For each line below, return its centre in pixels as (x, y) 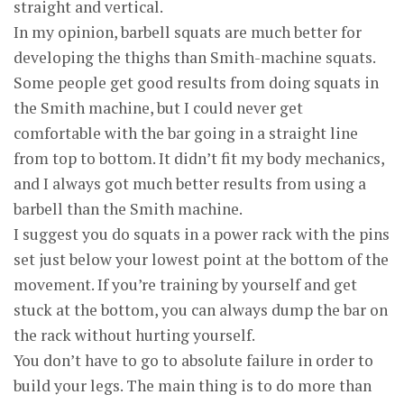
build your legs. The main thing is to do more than (193, 386)
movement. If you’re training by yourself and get (185, 285)
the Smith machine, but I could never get (158, 108)
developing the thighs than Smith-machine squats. (194, 57)
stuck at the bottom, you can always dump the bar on (201, 310)
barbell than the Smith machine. (128, 209)
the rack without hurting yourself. (134, 335)
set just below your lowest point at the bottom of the (201, 259)
